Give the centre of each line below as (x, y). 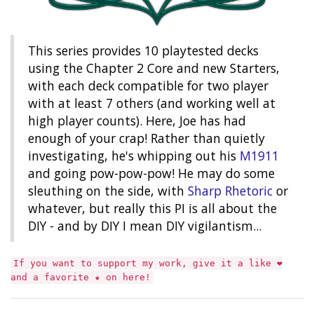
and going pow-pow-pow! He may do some (151, 173)
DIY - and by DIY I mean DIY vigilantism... (145, 225)
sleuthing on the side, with (108, 190)
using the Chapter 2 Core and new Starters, (154, 68)
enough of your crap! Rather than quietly (146, 138)
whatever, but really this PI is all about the (152, 208)
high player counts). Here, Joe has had (137, 120)
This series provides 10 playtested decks (143, 50)
